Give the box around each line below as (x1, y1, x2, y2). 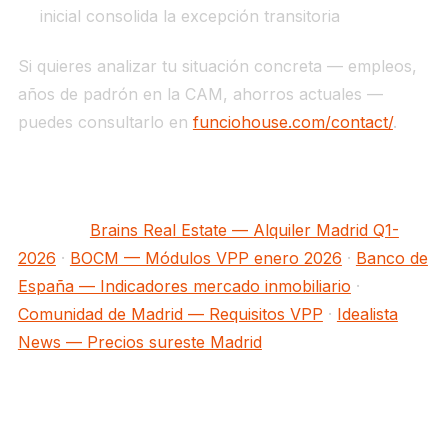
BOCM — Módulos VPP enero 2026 (69, 248, 342, 269)
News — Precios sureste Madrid (17, 332, 262, 353)
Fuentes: (17, 220, 85, 241)
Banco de (355, 248, 428, 269)
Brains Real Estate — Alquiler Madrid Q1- (89, 220, 399, 241)
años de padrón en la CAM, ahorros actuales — (17, 84, 383, 105)
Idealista (336, 304, 398, 325)
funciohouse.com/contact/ (192, 112, 393, 133)
